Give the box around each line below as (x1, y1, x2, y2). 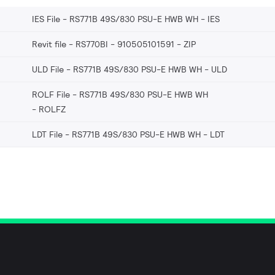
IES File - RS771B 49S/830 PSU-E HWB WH (32, 13, 198, 25)
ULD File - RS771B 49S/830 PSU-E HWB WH (32, 63, 202, 75)
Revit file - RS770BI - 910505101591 (32, 38, 174, 50)
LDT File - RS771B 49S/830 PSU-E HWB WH (32, 128, 201, 140)
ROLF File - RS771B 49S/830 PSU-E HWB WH (32, 88, 208, 100)
